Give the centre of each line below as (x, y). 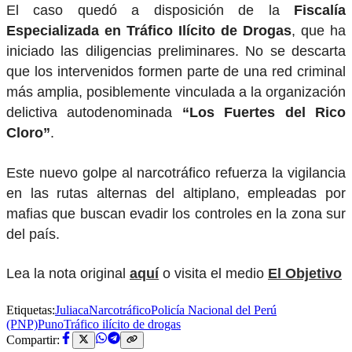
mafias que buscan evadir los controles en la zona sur (176, 213)
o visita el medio (213, 274)
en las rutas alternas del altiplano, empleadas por (176, 193)
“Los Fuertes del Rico (264, 113)
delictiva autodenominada (94, 113)
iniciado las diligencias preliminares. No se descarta (176, 51)
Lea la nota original (68, 274)
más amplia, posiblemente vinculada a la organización (176, 92)
